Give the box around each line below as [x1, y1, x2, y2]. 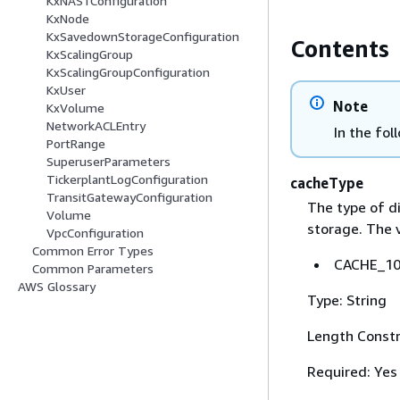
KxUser [46, 82, 86, 98]
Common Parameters [32, 261, 154, 277]
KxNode [46, 11, 89, 27]
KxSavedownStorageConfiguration [46, 29, 239, 45]
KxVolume [46, 100, 104, 116]
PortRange [46, 136, 105, 152]
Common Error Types [32, 243, 154, 259]
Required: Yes [306, 362, 397, 380]
